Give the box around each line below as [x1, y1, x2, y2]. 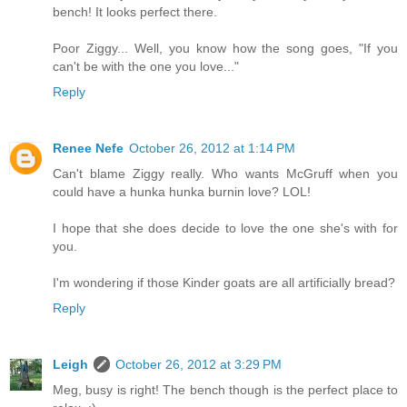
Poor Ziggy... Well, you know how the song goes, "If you [53, 40, 398, 55]
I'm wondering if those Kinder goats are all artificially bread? [53, 274, 395, 290]
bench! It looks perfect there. [53, 4, 217, 19]
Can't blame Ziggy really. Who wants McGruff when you [53, 165, 398, 181]
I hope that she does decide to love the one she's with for [53, 220, 398, 235]
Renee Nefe [53, 140, 124, 155]
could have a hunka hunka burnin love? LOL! [53, 184, 311, 199]
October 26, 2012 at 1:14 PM [129, 140, 295, 155]
